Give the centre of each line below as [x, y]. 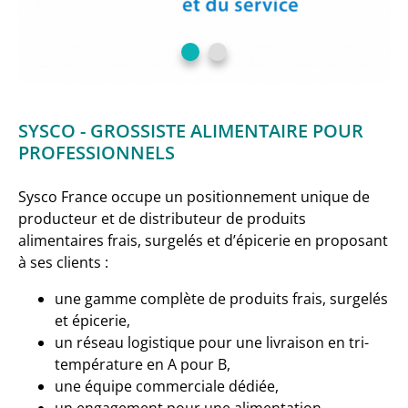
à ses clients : [63, 262]
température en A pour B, [143, 364]
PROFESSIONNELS [97, 153]
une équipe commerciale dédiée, [167, 386]
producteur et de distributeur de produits [162, 219]
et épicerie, [92, 321]
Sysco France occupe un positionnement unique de [194, 197]
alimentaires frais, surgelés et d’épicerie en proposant [203, 240]
